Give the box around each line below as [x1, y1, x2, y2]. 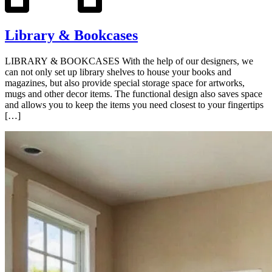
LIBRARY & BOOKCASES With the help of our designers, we [5, 55, 253, 66]
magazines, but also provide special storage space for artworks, [5, 77, 245, 88]
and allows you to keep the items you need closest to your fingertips [5, 99, 263, 110]
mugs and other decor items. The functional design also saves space [5, 88, 262, 99]
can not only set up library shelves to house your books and [5, 66, 231, 77]
